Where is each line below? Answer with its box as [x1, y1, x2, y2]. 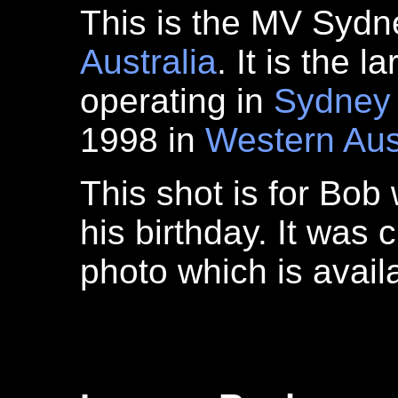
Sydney [274, 82, 391, 121]
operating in [80, 82, 274, 121]
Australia [80, 43, 217, 82]
